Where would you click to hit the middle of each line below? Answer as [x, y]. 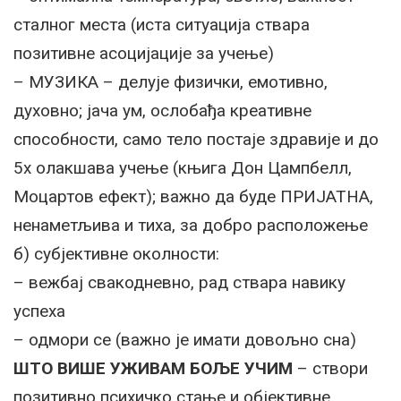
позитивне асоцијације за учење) [144, 53]
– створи [330, 368]
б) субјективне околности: [116, 254]
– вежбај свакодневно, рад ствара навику [179, 282]
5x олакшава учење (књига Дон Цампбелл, [183, 168]
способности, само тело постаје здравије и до [196, 139]
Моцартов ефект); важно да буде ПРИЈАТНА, [193, 196]
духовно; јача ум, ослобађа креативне [162, 111]
